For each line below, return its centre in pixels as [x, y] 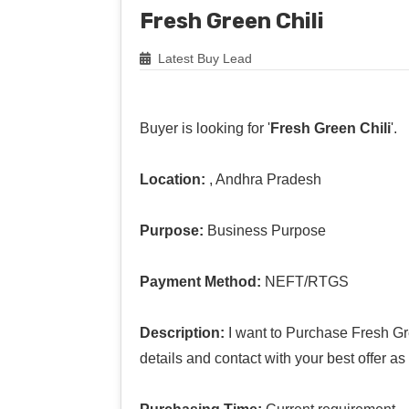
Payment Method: [200, 281]
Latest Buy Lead [203, 58]
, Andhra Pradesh [263, 179]
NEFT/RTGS [305, 281]
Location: [173, 179]
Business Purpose [265, 230]
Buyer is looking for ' [205, 128]
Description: [182, 332]
